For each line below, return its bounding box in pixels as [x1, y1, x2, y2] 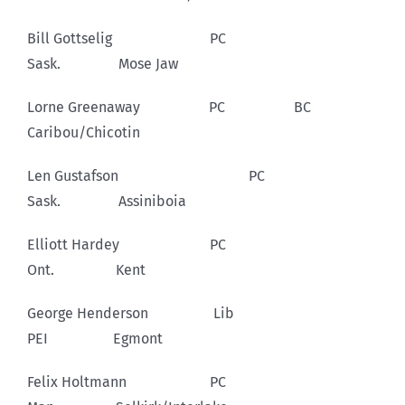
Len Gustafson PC [27, 166, 330, 184]
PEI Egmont [27, 329, 163, 347]
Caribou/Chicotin [27, 123, 140, 141]
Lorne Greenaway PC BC [27, 98, 376, 116]
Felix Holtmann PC [27, 372, 291, 391]
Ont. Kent [27, 260, 146, 278]
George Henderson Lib [27, 304, 299, 322]
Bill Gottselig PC [27, 29, 291, 47]
